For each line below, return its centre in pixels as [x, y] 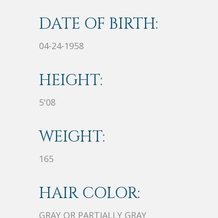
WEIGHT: [72, 137]
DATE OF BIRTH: [99, 24]
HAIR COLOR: [90, 194]
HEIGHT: [71, 81]
